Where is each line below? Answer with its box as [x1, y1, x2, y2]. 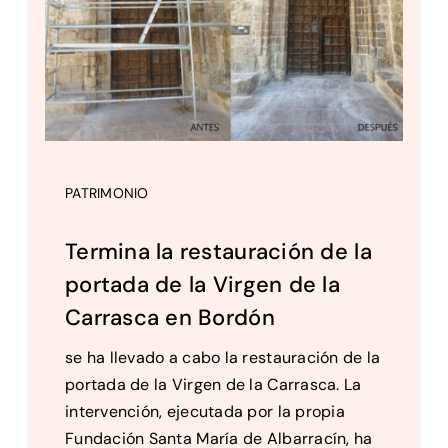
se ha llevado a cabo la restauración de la [64, 346, 381, 368]
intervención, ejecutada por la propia [64, 400, 345, 422]
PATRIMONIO [64, 183, 149, 202]
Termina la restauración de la [64, 236, 372, 266]
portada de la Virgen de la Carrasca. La [64, 373, 362, 395]
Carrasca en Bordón [64, 302, 275, 332]
